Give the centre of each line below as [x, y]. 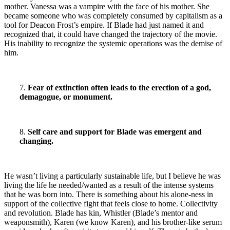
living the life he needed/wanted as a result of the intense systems [109, 185]
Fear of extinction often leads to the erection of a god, [118, 87]
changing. [37, 141]
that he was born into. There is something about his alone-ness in [109, 194]
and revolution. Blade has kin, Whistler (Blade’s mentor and [101, 213]
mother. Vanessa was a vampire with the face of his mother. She [107, 6]
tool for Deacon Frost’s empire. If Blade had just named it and [104, 25]
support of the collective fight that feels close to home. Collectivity [111, 203]
